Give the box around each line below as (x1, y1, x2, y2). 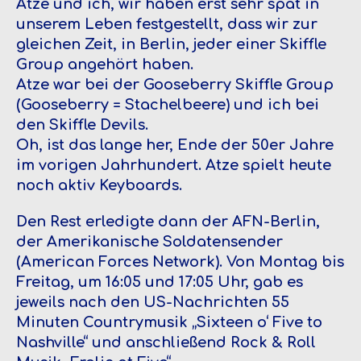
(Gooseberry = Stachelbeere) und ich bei (16, 96, 319, 113)
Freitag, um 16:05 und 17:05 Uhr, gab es (16, 273, 303, 290)
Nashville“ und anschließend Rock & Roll (16, 334, 316, 351)
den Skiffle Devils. (16, 116, 148, 133)
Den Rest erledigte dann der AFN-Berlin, (16, 213, 320, 230)
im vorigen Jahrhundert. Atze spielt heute (16, 156, 331, 173)
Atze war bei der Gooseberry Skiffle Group (16, 76, 334, 93)
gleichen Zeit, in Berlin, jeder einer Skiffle (16, 35, 326, 52)
